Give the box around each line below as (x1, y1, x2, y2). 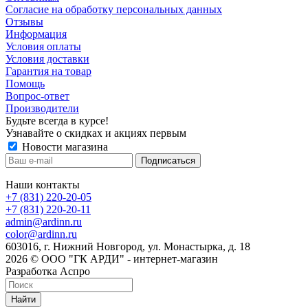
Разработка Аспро (5, 265, 90, 277)
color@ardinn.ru (5, 228, 77, 240)
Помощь (5, 77, 45, 89)
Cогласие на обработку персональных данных (5, 3, 222, 15)
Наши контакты (5, 178, 80, 190)
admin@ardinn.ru (5, 215, 82, 228)
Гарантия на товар (5, 65, 91, 77)
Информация (5, 27, 67, 40)
